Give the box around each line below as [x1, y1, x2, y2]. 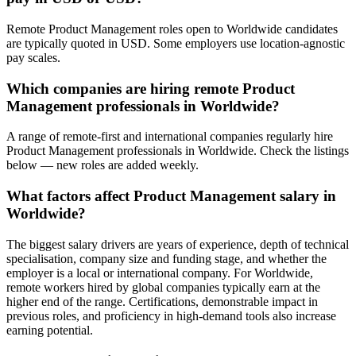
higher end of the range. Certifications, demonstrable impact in [6, 294, 318, 308]
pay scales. [6, 50, 60, 64]
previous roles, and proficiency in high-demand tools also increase [6, 308, 336, 323]
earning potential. [6, 323, 93, 337]
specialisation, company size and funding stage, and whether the [6, 251, 327, 265]
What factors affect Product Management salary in [6, 188, 336, 205]
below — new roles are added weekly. [6, 158, 199, 172]
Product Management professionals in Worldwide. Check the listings [6, 144, 349, 158]
